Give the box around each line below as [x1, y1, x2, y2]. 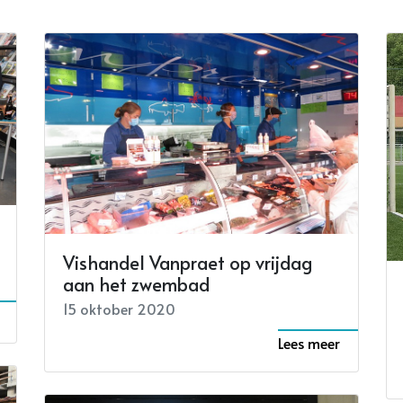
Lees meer [278, 332, 340, 353]
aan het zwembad [63, 271, 210, 297]
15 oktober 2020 [63, 298, 175, 318]
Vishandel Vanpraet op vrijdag [63, 249, 312, 275]
